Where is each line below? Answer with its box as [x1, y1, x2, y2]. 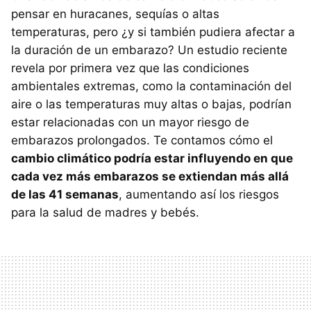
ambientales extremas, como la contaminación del [11, 79, 292, 94]
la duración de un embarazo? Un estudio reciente [11, 43, 287, 58]
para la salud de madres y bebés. [11, 205, 199, 220]
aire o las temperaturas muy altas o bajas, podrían [11, 97, 292, 112]
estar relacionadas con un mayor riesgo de [11, 115, 249, 130]
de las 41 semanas [11, 187, 119, 202]
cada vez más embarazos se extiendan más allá [11, 169, 289, 184]
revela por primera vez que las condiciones [11, 61, 249, 76]
